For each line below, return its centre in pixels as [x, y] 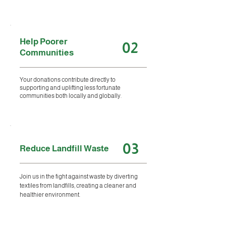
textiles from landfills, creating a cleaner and [78, 186]
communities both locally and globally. [71, 96]
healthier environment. [50, 195]
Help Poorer [44, 42]
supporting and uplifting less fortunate [70, 88]
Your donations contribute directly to [68, 80]
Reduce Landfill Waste [64, 149]
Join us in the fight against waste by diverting [79, 177]
